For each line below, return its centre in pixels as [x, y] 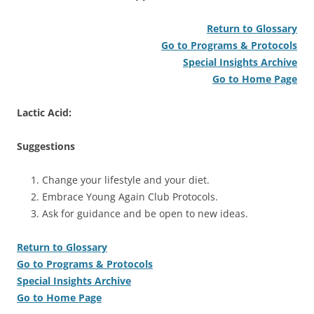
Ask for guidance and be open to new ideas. [145, 213]
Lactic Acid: [47, 112]
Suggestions [46, 146]
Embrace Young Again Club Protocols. [130, 196]
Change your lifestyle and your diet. [126, 179]
